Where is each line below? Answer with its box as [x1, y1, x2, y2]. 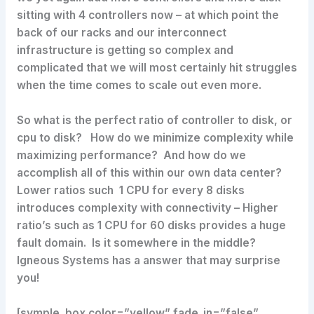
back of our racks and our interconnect [16, 26, 226, 40]
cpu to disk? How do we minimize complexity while [16, 131, 294, 145]
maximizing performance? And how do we [16, 149, 246, 163]
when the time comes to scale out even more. [16, 78, 261, 93]
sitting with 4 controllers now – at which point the [16, 8, 279, 22]
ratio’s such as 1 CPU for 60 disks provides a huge [16, 219, 286, 233]
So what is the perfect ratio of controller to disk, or [16, 114, 292, 128]
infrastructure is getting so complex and [16, 43, 233, 57]
